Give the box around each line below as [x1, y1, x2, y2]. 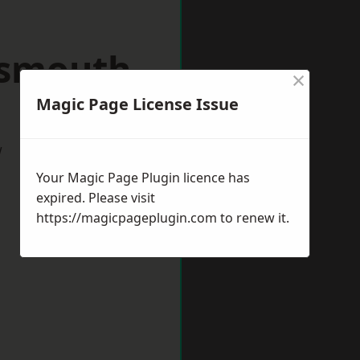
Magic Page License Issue [36, 93, 239, 115]
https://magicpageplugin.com [36, 209, 217, 227]
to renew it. [217, 209, 289, 227]
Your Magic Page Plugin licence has [36, 169, 250, 186]
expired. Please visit [36, 189, 155, 207]
